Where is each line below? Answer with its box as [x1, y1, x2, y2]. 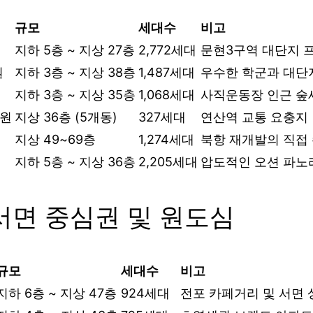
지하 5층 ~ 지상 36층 [15, 154, 136, 169]
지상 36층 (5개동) [15, 109, 117, 124]
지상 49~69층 [15, 131, 96, 147]
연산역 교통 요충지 [201, 109, 308, 124]
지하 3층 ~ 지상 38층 [15, 64, 136, 80]
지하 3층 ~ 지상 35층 [15, 87, 136, 102]
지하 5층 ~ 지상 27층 [15, 42, 135, 57]
